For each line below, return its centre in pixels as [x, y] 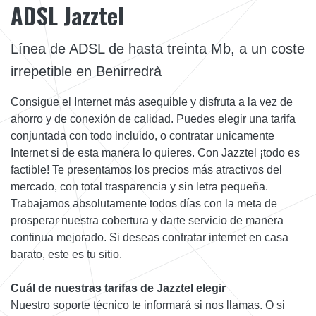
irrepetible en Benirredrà [86, 71]
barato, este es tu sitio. [66, 254]
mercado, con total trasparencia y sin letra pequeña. [139, 186]
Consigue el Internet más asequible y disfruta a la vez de [152, 102]
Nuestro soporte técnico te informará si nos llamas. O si [148, 305]
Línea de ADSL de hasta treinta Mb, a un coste [158, 48]
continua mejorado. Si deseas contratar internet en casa [150, 237]
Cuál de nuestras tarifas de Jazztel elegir [118, 288]
